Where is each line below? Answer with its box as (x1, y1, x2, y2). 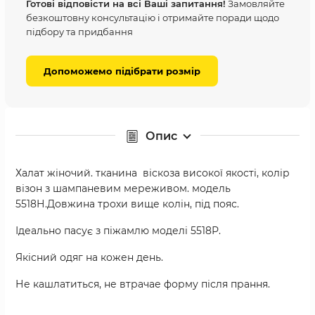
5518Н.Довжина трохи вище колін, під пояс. (15, 197, 239, 210)
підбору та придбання (26, 25, 133, 37)
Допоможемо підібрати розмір (44, 65, 200, 77)
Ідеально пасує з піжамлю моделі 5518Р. (15, 224, 221, 237)
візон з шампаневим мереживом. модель (15, 181, 231, 195)
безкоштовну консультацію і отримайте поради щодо (26, 11, 279, 23)
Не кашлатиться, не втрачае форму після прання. (15, 277, 270, 290)
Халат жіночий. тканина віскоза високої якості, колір (15, 166, 290, 179)
